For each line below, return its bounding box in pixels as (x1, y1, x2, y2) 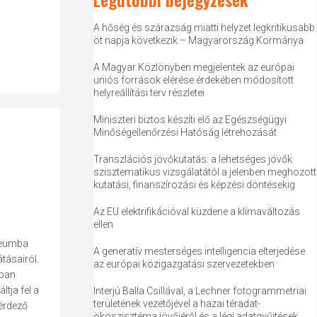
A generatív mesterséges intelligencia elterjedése (93, 246, 306, 257)
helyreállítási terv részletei (93, 87, 205, 98)
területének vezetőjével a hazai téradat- (93, 298, 261, 309)
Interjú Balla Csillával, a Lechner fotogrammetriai (93, 285, 307, 296)
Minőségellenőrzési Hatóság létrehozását (93, 127, 277, 138)
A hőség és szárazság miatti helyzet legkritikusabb (93, 22, 316, 33)
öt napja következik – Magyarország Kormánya (93, 35, 304, 46)
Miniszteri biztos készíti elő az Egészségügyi (93, 114, 287, 125)
